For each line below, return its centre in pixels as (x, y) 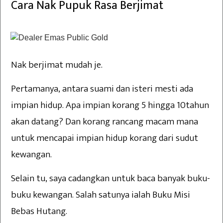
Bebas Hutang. (39, 212)
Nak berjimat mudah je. (57, 65)
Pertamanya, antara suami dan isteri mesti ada (102, 89)
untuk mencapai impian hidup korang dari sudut (105, 138)
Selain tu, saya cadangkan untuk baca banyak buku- (111, 179)
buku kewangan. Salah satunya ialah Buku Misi (101, 195)
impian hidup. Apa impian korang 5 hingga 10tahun (110, 106)
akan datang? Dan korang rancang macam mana (105, 122)
